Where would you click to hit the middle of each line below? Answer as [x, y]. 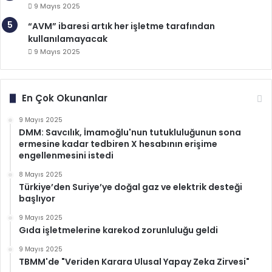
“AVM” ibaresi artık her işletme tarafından [121, 26]
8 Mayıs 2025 [41, 175]
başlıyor [37, 199]
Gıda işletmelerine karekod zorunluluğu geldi [118, 230]
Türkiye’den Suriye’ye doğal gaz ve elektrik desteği [131, 187]
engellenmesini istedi [66, 156]
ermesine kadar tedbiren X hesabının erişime [118, 144]
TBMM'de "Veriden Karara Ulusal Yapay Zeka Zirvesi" [134, 262]
